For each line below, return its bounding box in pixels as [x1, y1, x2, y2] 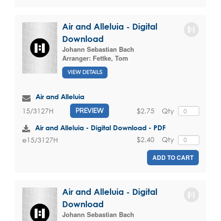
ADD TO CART [152, 152, 193, 162]
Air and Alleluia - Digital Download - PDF [35, 123, 166, 132]
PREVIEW [75, 107, 104, 115]
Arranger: [62, 53, 93, 63]
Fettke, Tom [93, 53, 128, 63]
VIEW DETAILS [68, 69, 102, 76]
